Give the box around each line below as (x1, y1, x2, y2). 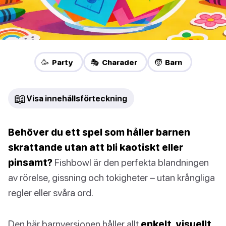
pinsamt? (8, 156, 52, 168)
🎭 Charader (90, 58, 137, 67)
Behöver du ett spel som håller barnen (8, 126, 190, 138)
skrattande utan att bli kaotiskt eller (8, 141, 183, 153)
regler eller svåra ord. (8, 187, 93, 199)
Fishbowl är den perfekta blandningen (52, 156, 209, 168)
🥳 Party (41, 58, 73, 67)
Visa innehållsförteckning (26, 94, 127, 103)
